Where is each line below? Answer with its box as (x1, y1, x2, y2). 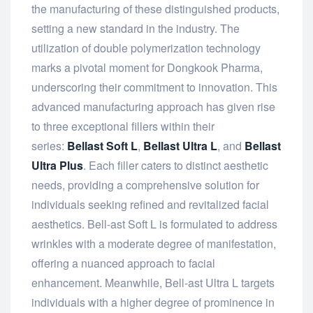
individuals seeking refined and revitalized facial (31, 196, 269, 213)
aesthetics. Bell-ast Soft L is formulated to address (31, 216, 277, 233)
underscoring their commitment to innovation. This (31, 79, 277, 96)
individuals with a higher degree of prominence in (31, 294, 275, 311)
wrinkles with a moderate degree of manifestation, (31, 235, 276, 252)
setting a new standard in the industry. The (31, 20, 240, 37)
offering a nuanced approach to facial (31, 255, 215, 272)
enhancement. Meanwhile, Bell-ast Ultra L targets (31, 275, 275, 291)
